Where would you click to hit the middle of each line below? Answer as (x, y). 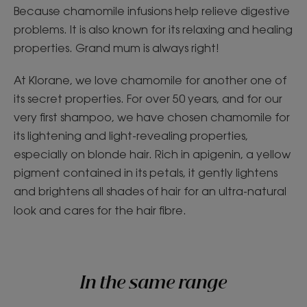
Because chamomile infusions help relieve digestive (152, 11)
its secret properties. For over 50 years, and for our (148, 99)
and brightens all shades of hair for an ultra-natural (150, 192)
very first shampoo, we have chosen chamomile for (152, 118)
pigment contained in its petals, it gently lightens (146, 173)
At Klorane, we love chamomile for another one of (150, 81)
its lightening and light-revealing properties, (131, 136)
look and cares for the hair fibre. (100, 211)
